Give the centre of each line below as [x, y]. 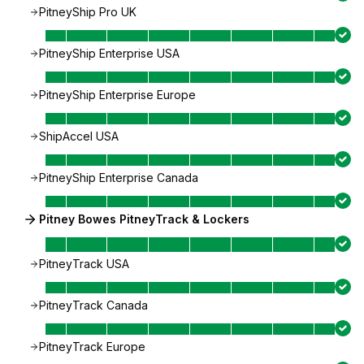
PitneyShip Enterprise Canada [119, 178]
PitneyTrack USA [84, 264]
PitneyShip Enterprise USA [109, 53]
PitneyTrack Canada [93, 305]
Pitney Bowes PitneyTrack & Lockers [144, 219]
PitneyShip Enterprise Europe [117, 95]
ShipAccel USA [79, 136]
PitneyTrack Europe [92, 347]
